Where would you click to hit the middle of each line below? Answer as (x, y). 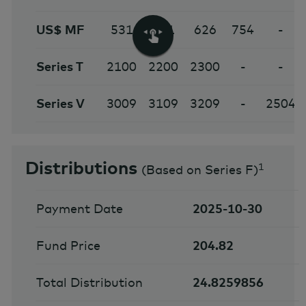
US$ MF (60, 30)
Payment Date (79, 209)
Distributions (81, 168)
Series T (59, 67)
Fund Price (68, 246)
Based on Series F (200, 170)
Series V (60, 104)
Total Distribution (89, 283)
